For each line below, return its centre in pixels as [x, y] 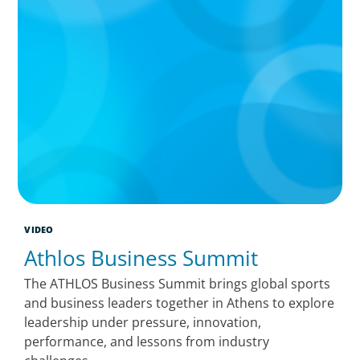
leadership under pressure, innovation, [143, 322]
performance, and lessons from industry [147, 341]
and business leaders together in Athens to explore [180, 303]
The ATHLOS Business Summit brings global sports [178, 283]
